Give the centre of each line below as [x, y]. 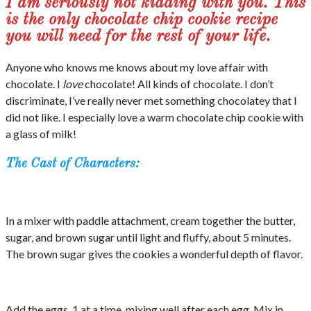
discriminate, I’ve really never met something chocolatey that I [151, 100]
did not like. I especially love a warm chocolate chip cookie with [154, 117]
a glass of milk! [41, 133]
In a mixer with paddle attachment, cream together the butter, [150, 221]
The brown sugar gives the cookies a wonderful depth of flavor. [154, 254]
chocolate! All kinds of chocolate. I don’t [179, 83]
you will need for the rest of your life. [138, 36]
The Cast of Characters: [72, 163]
